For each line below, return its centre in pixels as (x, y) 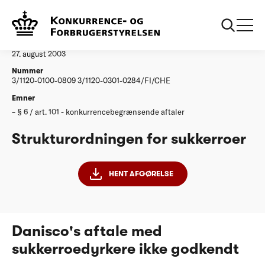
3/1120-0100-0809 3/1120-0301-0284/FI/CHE (91, 81)
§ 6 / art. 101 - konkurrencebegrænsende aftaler (101, 112)
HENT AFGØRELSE (141, 174)
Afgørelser (57, 14)
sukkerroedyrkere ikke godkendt (125, 248)
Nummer (28, 71)
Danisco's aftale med (87, 231)
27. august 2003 (39, 54)
